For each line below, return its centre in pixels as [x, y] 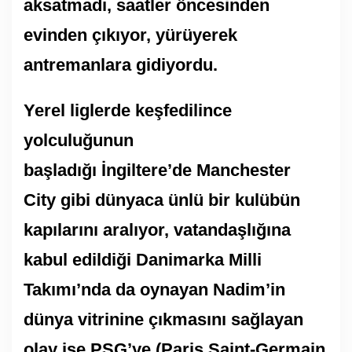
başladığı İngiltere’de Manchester [157, 170]
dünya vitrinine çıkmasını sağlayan [163, 319]
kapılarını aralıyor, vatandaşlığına [157, 229]
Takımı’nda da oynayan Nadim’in [154, 289]
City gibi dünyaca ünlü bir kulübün [162, 200]
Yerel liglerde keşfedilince [128, 110]
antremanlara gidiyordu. [123, 64]
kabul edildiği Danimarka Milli [143, 259]
